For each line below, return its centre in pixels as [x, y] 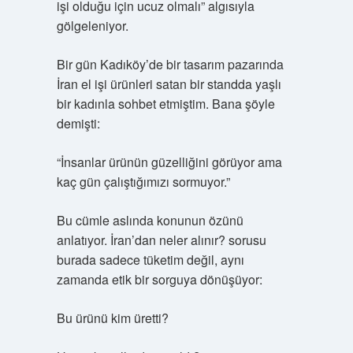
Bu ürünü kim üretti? [112, 318]
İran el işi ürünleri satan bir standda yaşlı [169, 84]
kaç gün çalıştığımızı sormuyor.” [143, 182]
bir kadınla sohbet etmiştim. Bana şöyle [165, 104]
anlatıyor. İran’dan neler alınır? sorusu [161, 240]
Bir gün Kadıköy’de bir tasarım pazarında [170, 64]
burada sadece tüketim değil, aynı [150, 260]
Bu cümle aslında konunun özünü [150, 220]
